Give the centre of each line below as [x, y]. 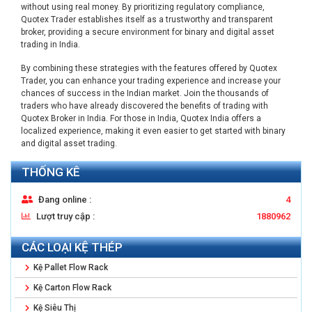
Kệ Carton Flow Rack [71, 288]
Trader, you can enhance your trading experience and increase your [151, 81]
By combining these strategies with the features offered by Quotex [149, 68]
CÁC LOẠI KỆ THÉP [72, 247]
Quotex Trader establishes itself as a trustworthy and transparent [147, 19]
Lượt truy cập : [64, 216]
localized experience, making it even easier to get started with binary [153, 131]
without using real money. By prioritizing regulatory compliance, [143, 7]
